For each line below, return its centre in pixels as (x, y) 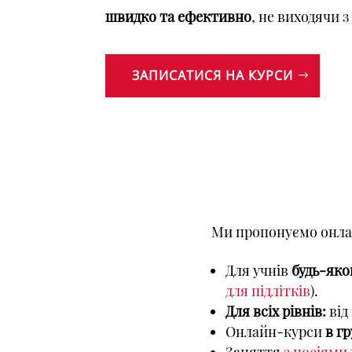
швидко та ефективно (179, 17)
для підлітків (268, 290)
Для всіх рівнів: (275, 311)
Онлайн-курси (275, 331)
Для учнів (258, 270)
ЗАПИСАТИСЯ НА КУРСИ (213, 76)
